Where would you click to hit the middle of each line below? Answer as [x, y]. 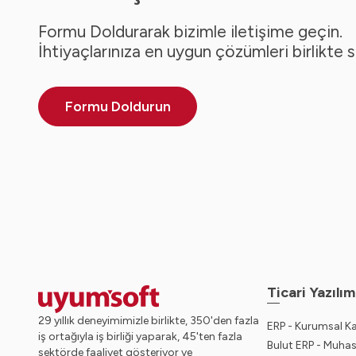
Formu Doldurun [118, 106]
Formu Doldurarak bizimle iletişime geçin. [190, 31]
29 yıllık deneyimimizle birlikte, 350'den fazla [149, 320]
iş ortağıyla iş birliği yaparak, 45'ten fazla [140, 336]
